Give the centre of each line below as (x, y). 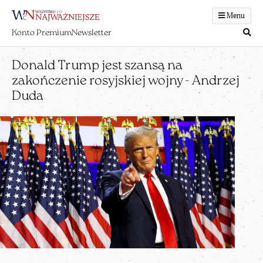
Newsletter (92, 33)
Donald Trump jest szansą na (97, 66)
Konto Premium (42, 33)
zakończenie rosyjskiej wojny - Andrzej (126, 81)
